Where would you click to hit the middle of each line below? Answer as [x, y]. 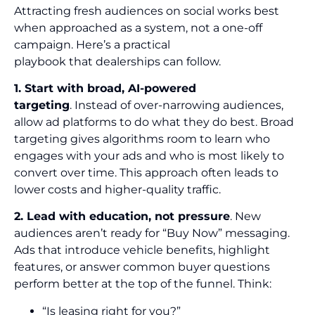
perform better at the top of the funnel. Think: [144, 284]
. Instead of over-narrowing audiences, [176, 105]
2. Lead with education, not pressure [122, 217]
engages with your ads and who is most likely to [149, 155]
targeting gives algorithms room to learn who [142, 139]
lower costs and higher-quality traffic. [119, 189]
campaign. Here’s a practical [92, 44]
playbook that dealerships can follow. [119, 61]
